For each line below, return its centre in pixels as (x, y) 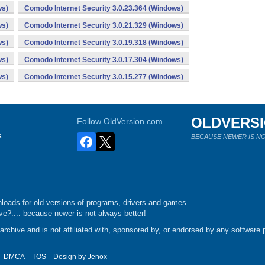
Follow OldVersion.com (120, 121)
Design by (70, 257)
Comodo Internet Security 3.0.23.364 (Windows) (104, 8)
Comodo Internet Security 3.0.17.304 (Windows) (104, 60)
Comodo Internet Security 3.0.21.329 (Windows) (104, 25)
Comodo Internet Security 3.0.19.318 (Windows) (104, 43)
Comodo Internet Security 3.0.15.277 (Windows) (104, 77)
